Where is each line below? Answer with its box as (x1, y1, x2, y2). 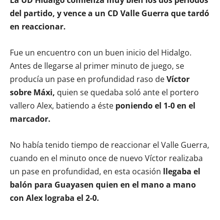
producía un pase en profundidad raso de (10, 73, 166, 84)
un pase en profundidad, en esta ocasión (10, 165, 163, 177)
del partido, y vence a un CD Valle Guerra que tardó (10, 7, 209, 19)
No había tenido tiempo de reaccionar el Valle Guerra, (10, 139, 209, 150)
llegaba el (163, 165, 200, 177)
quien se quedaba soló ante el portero (57, 86, 199, 98)
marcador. (10, 113, 51, 124)
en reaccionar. (10, 21, 66, 32)
